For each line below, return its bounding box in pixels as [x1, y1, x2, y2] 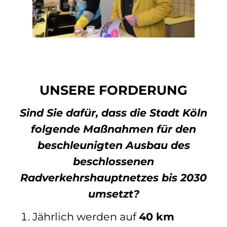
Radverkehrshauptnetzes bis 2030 [20, 171, 207, 184]
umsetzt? [88, 187, 139, 200]
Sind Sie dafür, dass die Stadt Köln [20, 106, 207, 119]
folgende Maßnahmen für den [31, 122, 196, 135]
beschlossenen [73, 155, 154, 168]
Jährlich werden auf [32, 210, 139, 223]
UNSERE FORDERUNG [40, 82, 187, 98]
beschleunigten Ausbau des [37, 138, 190, 152]
